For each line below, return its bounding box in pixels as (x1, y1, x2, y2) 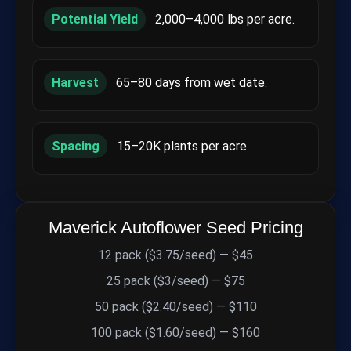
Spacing (52, 138, 100, 154)
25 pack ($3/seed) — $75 (106, 273, 245, 288)
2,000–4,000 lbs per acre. (152, 11, 295, 27)
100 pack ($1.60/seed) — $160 (91, 324, 260, 340)
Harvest (52, 74, 99, 90)
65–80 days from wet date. (113, 74, 267, 90)
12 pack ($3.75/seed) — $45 (98, 247, 253, 262)
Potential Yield (52, 11, 138, 27)
